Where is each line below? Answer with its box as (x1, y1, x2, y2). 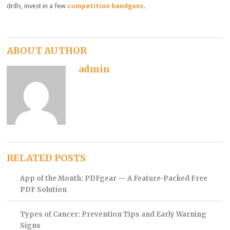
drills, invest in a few (7, 2, 68, 10)
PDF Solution (20, 185, 67, 195)
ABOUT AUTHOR (7, 45, 87, 57)
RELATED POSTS (7, 152, 86, 164)
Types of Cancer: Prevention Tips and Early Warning (20, 210, 206, 219)
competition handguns (67, 2, 144, 10)
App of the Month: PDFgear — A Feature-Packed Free (20, 174, 207, 183)
